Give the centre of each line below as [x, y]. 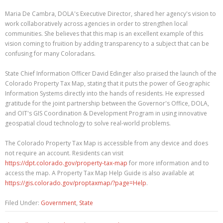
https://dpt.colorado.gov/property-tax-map [66, 163]
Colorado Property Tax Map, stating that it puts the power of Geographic [108, 83]
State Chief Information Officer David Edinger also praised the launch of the [111, 73]
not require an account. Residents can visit [64, 153]
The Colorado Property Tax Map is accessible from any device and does [107, 143]
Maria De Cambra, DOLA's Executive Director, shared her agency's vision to [111, 14]
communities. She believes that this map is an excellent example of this [104, 34]
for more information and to [168, 163]
